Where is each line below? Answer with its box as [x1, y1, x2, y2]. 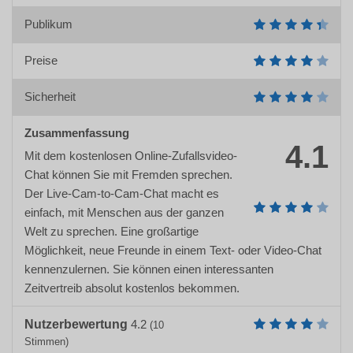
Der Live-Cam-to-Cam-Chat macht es [24, 187, 219, 201]
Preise [24, 54, 58, 68]
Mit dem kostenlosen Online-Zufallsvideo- [24, 149, 237, 163]
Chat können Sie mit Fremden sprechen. [24, 168, 232, 182]
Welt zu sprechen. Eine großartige [24, 225, 199, 239]
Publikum [24, 17, 72, 32]
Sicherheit [24, 90, 76, 104]
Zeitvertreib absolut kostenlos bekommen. [24, 281, 240, 295]
